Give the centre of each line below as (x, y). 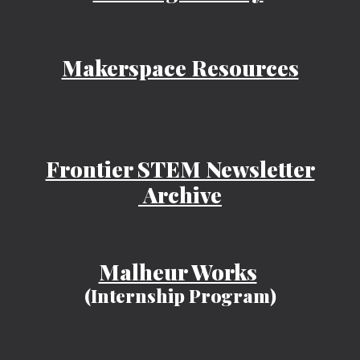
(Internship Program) (180, 295)
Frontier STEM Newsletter (180, 169)
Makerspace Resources (180, 67)
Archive (180, 194)
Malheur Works (178, 272)
